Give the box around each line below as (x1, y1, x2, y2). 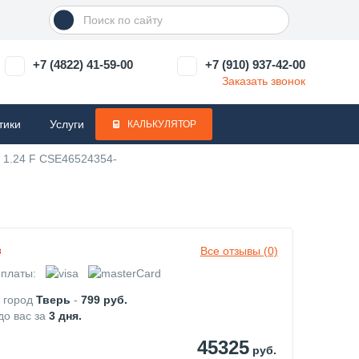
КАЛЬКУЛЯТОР (127, 119, 197, 130)
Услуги (50, 118, 85, 131)
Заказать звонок (221, 74, 305, 87)
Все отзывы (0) (200, 244, 278, 258)
